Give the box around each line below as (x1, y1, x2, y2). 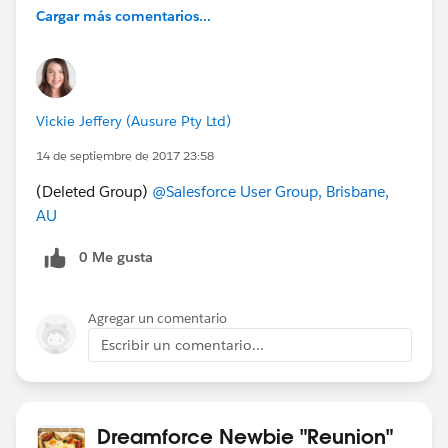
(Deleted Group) (36, 181, 152, 201)
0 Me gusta (79, 247, 153, 266)
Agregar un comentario (88, 309, 227, 327)
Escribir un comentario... (101, 335, 264, 354)
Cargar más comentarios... (36, 6, 211, 25)
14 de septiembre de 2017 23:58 (36, 146, 214, 164)
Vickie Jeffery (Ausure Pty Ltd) (36, 111, 231, 130)
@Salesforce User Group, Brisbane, (152, 181, 389, 201)
